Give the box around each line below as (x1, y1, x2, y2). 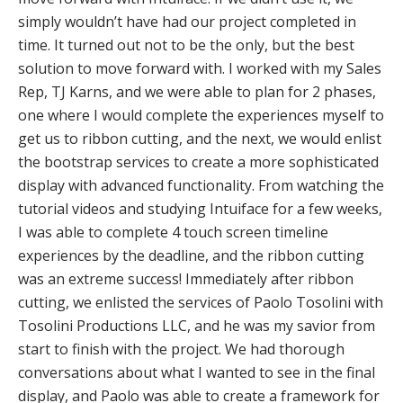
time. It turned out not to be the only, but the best (18, 35, 354, 55)
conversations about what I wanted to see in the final (18, 363, 375, 382)
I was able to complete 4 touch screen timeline (18, 222, 328, 242)
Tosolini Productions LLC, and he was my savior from (18, 316, 375, 336)
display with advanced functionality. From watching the (18, 175, 384, 195)
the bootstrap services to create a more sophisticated (18, 152, 379, 172)
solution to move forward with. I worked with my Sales (18, 58, 381, 78)
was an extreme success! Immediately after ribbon (18, 269, 354, 289)
